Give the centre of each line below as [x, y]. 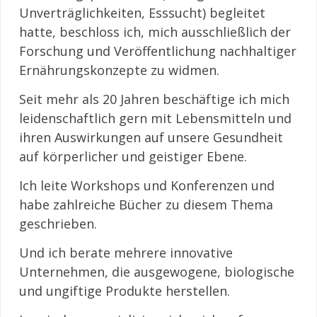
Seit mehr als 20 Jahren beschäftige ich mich [154, 99]
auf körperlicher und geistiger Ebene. [133, 156]
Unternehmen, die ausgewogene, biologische [157, 272]
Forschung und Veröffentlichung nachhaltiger [158, 51]
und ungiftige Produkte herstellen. [125, 291]
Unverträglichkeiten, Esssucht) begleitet [142, 13]
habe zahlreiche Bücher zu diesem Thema [146, 204]
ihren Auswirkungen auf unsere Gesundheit [151, 137]
